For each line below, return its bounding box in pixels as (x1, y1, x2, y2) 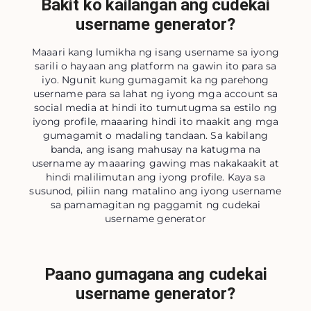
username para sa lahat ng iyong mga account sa (33, 87, 278, 100)
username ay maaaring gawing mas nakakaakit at (31, 157, 280, 169)
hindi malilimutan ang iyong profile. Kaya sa (46, 171, 265, 183)
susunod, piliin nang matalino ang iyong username (29, 185, 282, 197)
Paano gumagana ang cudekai (44, 264, 267, 284)
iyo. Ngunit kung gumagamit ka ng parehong (42, 74, 269, 86)
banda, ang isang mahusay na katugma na (50, 143, 261, 155)
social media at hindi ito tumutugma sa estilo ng (33, 101, 278, 114)
